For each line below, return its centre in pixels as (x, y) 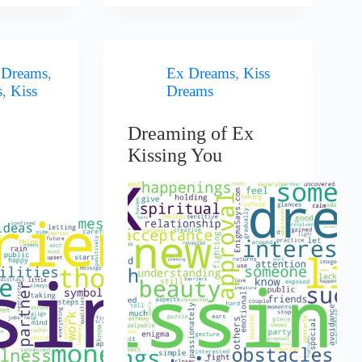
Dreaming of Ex (191, 134)
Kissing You (175, 156)
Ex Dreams (201, 73)
